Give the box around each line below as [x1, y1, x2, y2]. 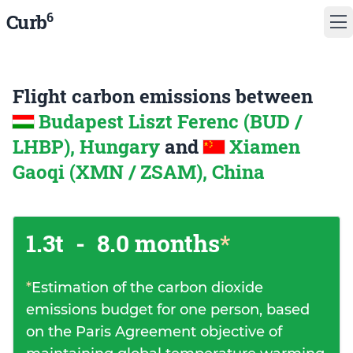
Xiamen [229, 134, 300, 159]
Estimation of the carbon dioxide [32, 279, 263, 296]
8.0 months [91, 228, 220, 258]
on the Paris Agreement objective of [26, 323, 282, 340]
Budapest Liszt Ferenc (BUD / [39, 109, 302, 134]
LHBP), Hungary [13, 134, 165, 159]
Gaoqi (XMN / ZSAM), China [13, 159, 265, 184]
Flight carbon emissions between [13, 84, 313, 109]
